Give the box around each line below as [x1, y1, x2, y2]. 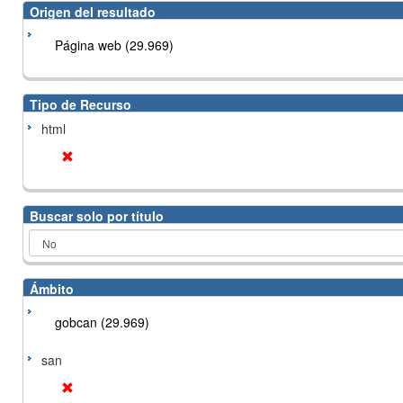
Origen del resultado [30, 3, 156, 21]
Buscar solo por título [30, 207, 164, 225]
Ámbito [30, 280, 74, 298]
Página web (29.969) [55, 36, 174, 54]
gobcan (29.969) [55, 313, 149, 331]
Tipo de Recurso [30, 95, 131, 113]
